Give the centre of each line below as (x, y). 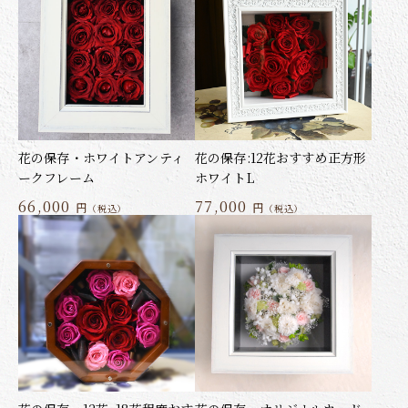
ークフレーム (56, 178)
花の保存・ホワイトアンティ (101, 158)
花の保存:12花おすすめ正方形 (281, 158)
